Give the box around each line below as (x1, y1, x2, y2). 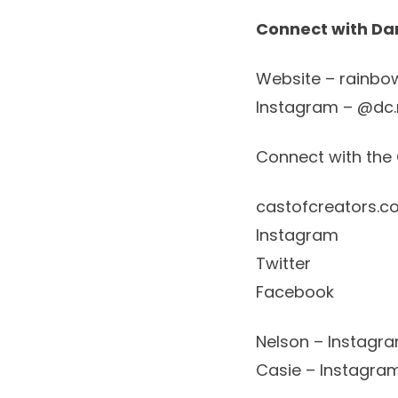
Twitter (256, 252, 311, 275)
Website (256, 68, 321, 91)
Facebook (256, 281, 334, 304)
